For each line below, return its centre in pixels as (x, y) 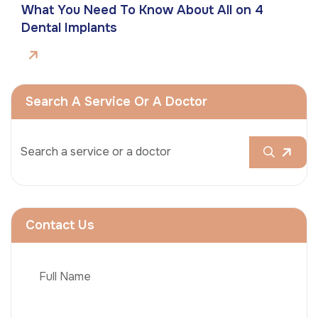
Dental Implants (69, 27)
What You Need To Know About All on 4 (142, 10)
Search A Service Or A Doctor (116, 101)
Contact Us (60, 225)
